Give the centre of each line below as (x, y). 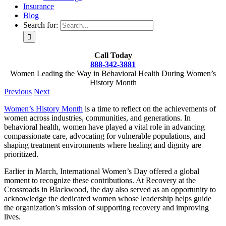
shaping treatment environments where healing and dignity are (103, 145)
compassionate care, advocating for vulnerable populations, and (105, 136)
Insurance (38, 6)
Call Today (113, 55)
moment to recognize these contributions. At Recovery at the (100, 180)
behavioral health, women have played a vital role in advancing (104, 127)
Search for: (40, 25)
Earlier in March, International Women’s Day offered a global (102, 171)
